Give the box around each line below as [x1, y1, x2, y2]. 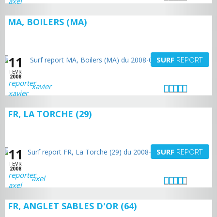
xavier [31, 81, 51, 91]
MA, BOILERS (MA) [8, 16, 87, 28]
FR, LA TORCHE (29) [8, 108, 92, 120]
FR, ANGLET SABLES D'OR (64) [8, 200, 137, 212]
